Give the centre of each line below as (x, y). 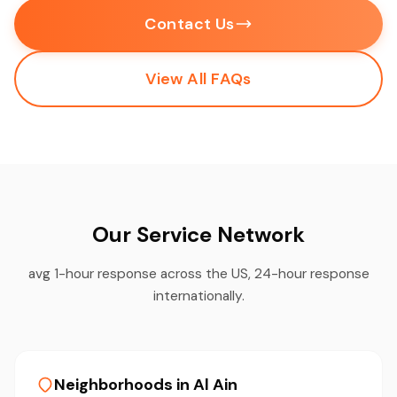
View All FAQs (198, 78)
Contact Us (190, 23)
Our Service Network (198, 234)
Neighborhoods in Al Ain (146, 384)
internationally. (198, 296)
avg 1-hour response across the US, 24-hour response (198, 273)
